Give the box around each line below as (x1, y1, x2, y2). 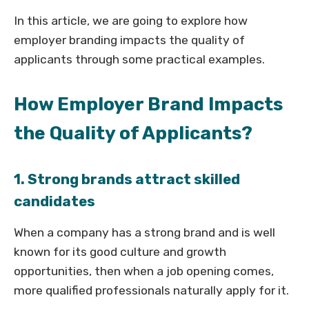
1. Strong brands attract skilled (14, 171, 240, 188)
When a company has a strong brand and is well (14, 226, 275, 239)
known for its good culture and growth (14, 245, 226, 259)
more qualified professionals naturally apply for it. (14, 283, 289, 297)
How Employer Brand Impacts (14, 93, 283, 115)
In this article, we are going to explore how (14, 14, 248, 28)
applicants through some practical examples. (14, 52, 265, 66)
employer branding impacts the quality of (14, 33, 245, 47)
